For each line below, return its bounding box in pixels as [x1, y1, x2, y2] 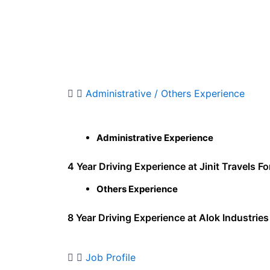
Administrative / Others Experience [86, 87, 245, 100]
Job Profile [86, 251, 136, 264]
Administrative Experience [96, 132, 213, 144]
